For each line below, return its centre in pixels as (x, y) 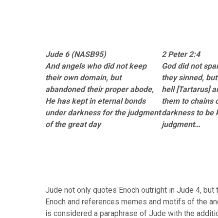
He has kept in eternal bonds (95, 101)
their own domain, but (83, 78)
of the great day (73, 124)
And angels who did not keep (96, 66)
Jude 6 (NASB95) (76, 54)
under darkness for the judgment (103, 113)
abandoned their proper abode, (100, 89)
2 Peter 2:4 (181, 54)
